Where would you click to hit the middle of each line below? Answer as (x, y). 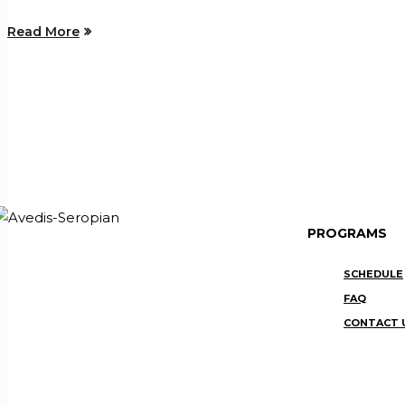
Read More (43, 32)
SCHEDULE (373, 273)
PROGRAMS (347, 234)
